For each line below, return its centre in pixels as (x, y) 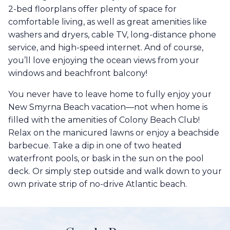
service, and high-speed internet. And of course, (106, 48)
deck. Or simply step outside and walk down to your (115, 171)
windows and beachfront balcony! (78, 73)
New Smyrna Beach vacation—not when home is (108, 107)
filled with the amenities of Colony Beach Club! (104, 120)
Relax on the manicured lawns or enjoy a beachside (114, 133)
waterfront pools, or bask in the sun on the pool (106, 159)
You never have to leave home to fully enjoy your (110, 94)
